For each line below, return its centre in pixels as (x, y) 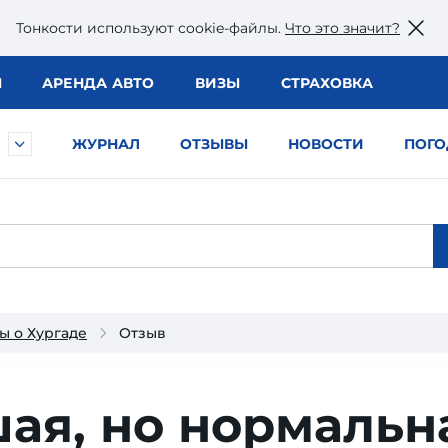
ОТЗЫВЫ (214, 144)
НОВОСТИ (326, 144)
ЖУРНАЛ (106, 144)
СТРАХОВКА (326, 83)
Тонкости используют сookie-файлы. (150, 27)
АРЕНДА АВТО (98, 83)
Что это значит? (342, 27)
